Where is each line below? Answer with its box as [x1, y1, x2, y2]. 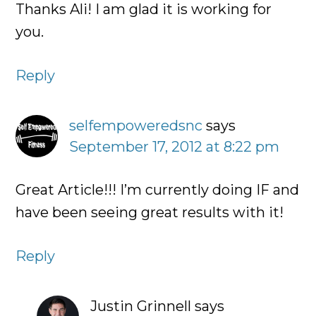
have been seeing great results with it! [16, 204, 284, 221]
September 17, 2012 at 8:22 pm [69, 138, 280, 156]
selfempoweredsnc [69, 117, 203, 135]
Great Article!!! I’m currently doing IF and [16, 181, 300, 199]
